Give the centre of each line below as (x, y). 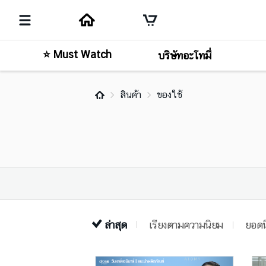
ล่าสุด (115, 225)
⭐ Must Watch (77, 54)
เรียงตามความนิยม (186, 225)
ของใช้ (170, 95)
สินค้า (131, 95)
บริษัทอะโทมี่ (184, 56)
